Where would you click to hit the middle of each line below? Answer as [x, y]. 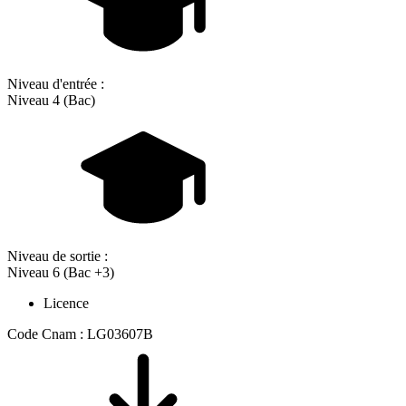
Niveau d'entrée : [56, 84]
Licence [66, 304]
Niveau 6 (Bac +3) [61, 273]
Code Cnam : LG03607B [80, 334]
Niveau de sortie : [58, 256]
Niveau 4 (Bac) [51, 101]
